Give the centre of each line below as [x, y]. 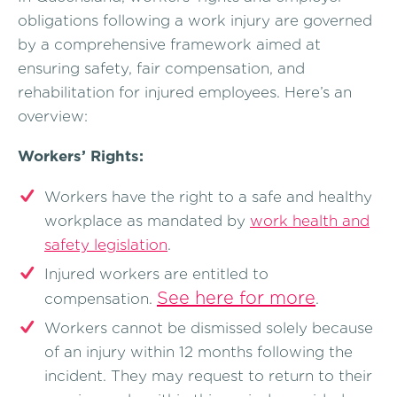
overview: [53, 116]
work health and [310, 221]
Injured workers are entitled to [156, 274]
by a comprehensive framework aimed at [169, 44]
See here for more [236, 298]
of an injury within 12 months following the [198, 352]
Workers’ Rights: [81, 156]
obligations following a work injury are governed [195, 20]
